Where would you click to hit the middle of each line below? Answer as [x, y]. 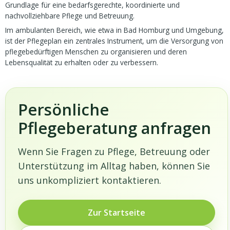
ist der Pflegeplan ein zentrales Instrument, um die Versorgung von [114, 41]
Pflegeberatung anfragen [115, 128]
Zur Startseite [117, 212]
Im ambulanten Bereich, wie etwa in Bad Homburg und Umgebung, [115, 30]
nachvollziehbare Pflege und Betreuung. [70, 16]
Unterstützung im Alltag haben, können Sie [114, 166]
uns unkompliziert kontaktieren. [90, 180]
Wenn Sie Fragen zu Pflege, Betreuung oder [114, 152]
